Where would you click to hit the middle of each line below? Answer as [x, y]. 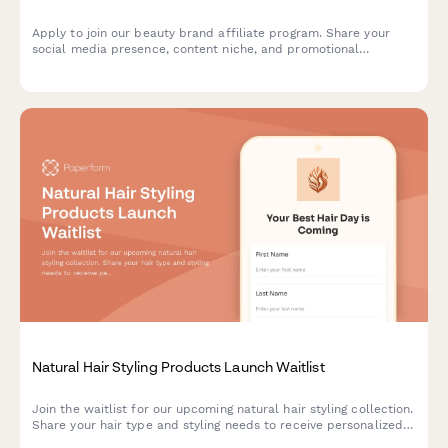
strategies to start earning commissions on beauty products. [210, 64]
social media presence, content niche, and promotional [196, 48]
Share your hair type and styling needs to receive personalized [217, 424]
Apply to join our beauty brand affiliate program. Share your [211, 32]
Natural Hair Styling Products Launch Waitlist [178, 367]
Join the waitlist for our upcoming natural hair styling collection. [223, 408]
